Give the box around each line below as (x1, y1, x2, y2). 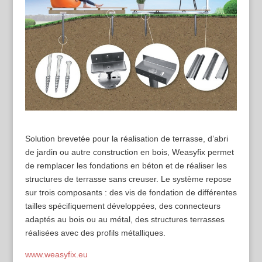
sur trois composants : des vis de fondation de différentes (25, 188, 237, 198)
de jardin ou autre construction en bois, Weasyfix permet (25, 147, 234, 157)
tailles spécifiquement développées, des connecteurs (25, 201, 220, 211)
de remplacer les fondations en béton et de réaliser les (25, 161, 227, 171)
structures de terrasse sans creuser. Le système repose (25, 174, 232, 184)
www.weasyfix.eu (25, 250, 88, 260)
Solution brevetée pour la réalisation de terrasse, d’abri (25, 134, 228, 144)
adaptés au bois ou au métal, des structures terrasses (25, 215, 225, 225)
